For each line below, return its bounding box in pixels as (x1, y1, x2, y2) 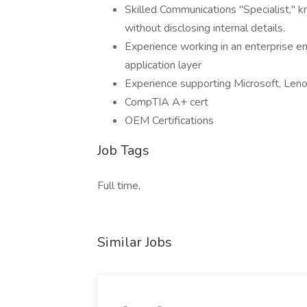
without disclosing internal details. (125, 21, 285, 36)
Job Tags (97, 141, 149, 160)
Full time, (97, 178, 140, 193)
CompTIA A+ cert (125, 95, 208, 110)
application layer (125, 58, 201, 73)
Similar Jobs (97, 233, 172, 251)
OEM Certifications (125, 113, 214, 128)
